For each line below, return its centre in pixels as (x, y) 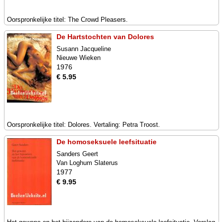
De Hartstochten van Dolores (105, 37)
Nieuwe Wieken (79, 58)
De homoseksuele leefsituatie (107, 142)
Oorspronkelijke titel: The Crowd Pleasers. (67, 20)
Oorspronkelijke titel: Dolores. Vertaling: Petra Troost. (83, 125)
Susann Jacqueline (84, 49)
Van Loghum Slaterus (87, 163)
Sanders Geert (77, 154)
